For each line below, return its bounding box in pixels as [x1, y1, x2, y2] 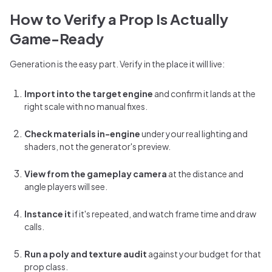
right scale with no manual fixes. [24, 100, 148, 112]
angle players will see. [24, 180, 107, 192]
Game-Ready [10, 29, 104, 47]
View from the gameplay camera [24, 168, 167, 179]
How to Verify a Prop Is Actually [10, 9, 228, 28]
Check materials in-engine [24, 127, 140, 139]
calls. [24, 220, 44, 232]
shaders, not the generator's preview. [24, 140, 171, 152]
